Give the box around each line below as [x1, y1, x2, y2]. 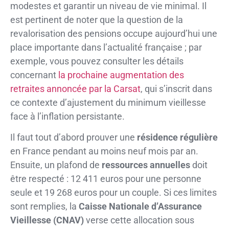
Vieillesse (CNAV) [10, 215, 84, 226]
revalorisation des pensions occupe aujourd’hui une [10, 28, 217, 39]
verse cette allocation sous [84, 215, 194, 226]
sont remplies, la [10, 201, 79, 212]
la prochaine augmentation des [58, 69, 184, 80]
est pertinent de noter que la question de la [10, 14, 183, 25]
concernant [10, 69, 58, 80]
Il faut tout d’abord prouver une [10, 132, 137, 143]
